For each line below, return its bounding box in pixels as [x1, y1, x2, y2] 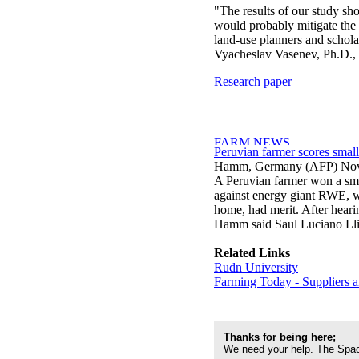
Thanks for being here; [224, 331, 336, 343]
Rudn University [214, 260, 298, 274]
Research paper [214, 75, 292, 88]
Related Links [214, 246, 290, 260]
